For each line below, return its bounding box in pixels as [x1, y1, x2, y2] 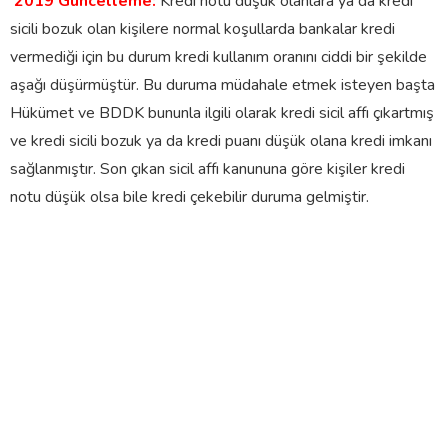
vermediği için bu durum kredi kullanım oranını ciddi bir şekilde [10, 45, 427, 68]
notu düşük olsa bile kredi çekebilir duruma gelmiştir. [10, 185, 373, 208]
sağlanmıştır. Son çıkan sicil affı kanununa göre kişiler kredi [10, 157, 405, 180]
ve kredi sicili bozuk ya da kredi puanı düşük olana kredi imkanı [10, 129, 432, 152]
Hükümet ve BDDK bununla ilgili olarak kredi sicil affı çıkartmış [10, 101, 434, 124]
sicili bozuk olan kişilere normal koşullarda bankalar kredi [10, 17, 395, 40]
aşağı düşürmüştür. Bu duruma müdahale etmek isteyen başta [10, 73, 435, 96]
